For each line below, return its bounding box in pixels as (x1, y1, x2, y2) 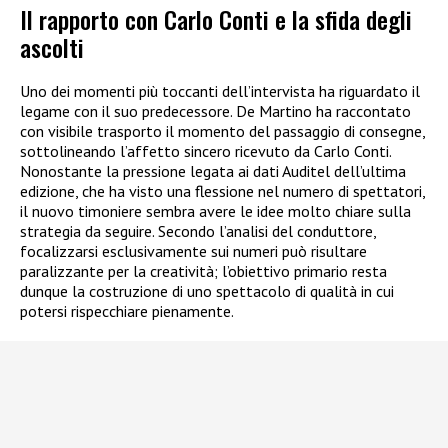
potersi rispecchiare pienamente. (20, 300, 234, 321)
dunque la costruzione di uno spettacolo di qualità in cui (20, 280, 394, 301)
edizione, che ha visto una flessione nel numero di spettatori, (20, 180, 425, 201)
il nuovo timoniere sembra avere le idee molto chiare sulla (20, 200, 411, 221)
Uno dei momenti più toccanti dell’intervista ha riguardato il (20, 80, 420, 101)
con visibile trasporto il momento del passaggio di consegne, (20, 120, 425, 141)
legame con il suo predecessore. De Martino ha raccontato (20, 100, 411, 121)
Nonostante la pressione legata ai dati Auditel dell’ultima (20, 160, 406, 181)
